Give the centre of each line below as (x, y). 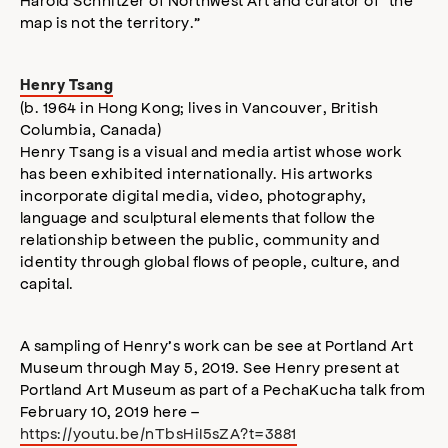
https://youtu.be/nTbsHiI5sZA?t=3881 (158, 432)
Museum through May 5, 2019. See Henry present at (210, 366)
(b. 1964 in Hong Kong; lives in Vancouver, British (199, 106)
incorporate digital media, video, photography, (193, 194)
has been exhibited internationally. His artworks (196, 172)
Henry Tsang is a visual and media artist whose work (211, 150)
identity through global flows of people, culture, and (210, 260)
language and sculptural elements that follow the (198, 216)
